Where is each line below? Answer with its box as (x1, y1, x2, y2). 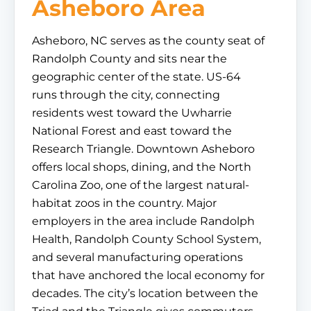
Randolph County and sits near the (32, 52, 227, 65)
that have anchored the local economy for (32, 269, 264, 282)
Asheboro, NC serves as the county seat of (32, 34, 264, 47)
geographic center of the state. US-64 (32, 70, 241, 83)
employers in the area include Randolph (32, 215, 255, 228)
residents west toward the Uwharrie (32, 106, 232, 119)
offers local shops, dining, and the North (32, 160, 251, 174)
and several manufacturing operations (32, 251, 243, 264)
